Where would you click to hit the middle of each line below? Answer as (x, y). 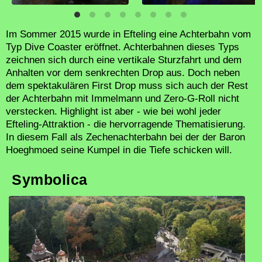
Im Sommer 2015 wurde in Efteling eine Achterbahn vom (128, 34)
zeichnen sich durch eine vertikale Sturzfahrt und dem (124, 60)
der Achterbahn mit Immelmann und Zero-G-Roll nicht (123, 98)
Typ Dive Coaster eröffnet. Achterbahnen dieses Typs (123, 47)
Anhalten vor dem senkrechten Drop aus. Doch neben (123, 73)
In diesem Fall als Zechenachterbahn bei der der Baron (125, 137)
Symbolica (50, 179)
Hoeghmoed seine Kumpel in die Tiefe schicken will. (119, 150)
